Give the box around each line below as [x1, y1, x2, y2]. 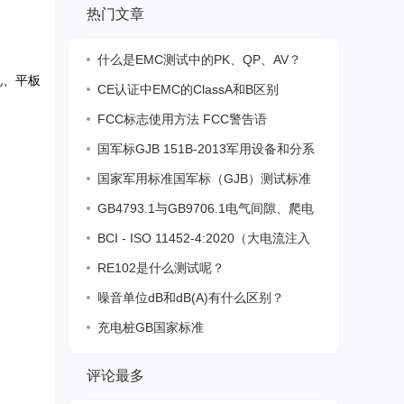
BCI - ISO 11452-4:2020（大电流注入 [97, 231, 310, 245]
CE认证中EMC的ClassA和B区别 [97, 82, 279, 96]
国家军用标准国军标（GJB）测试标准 [97, 171, 311, 186]
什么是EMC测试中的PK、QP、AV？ [97, 52, 301, 67]
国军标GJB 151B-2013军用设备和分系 [97, 142, 315, 156]
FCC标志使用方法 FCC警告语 [97, 112, 267, 126]
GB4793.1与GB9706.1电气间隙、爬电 [97, 201, 314, 216]
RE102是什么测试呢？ [97, 261, 225, 275]
